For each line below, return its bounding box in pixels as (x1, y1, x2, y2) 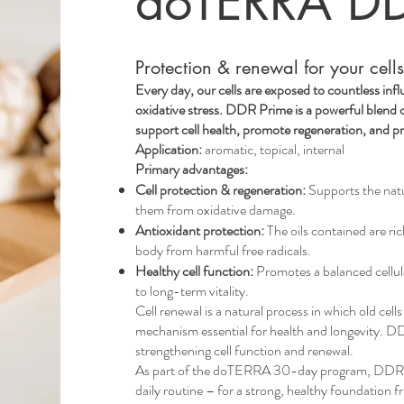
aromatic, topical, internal (202, 138, 345, 160)
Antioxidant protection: (135, 219, 265, 241)
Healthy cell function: (135, 260, 254, 281)
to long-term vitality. (135, 280, 250, 301)
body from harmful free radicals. (135, 239, 312, 261)
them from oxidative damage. (135, 198, 297, 220)
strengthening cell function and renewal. (135, 339, 354, 361)
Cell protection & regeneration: (135, 179, 307, 200)
